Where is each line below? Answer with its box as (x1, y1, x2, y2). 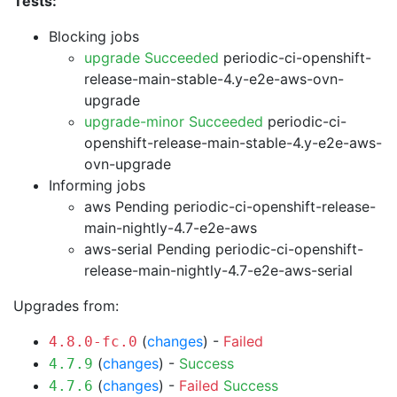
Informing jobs (49, 176, 145, 194)
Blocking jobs (49, 27, 139, 45)
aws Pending (84, 198, 169, 215)
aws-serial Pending (84, 240, 211, 258)
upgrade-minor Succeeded (84, 113, 263, 130)
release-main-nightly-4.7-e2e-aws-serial (84, 261, 353, 279)
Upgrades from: (13, 297, 119, 315)
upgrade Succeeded (84, 49, 219, 66)
